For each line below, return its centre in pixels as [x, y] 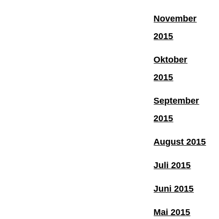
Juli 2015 [172, 165]
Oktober [171, 59]
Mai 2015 [172, 212]
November [175, 18]
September [176, 100]
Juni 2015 [174, 188]
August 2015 [180, 142]
